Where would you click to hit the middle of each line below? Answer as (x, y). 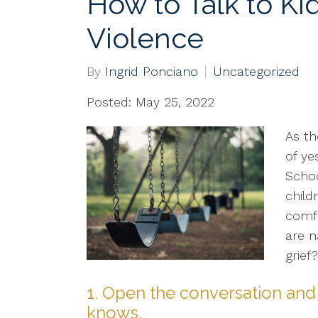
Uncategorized (256, 71)
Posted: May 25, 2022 (150, 102)
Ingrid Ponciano (152, 71)
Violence (145, 38)
